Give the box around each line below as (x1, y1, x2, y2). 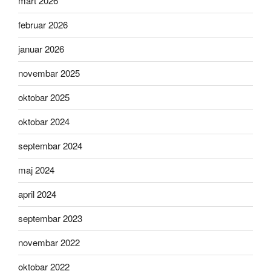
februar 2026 (18, 18, 68, 31)
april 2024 (18, 188, 56, 201)
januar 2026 (18, 42, 64, 56)
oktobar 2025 (18, 91, 70, 104)
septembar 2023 (18, 212, 82, 225)
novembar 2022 (18, 236, 80, 249)
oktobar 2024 (18, 115, 70, 128)
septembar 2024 (18, 139, 82, 152)
